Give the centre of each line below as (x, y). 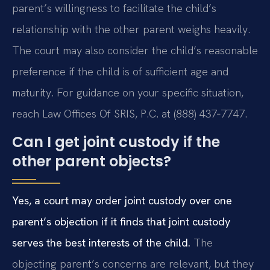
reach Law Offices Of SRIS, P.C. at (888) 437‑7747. (130, 113)
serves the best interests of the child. (101, 242)
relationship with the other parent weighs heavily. (131, 29)
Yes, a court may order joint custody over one (122, 200)
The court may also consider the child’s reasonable (135, 50)
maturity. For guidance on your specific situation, (128, 92)
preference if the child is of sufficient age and (120, 71)
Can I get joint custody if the (116, 142)
